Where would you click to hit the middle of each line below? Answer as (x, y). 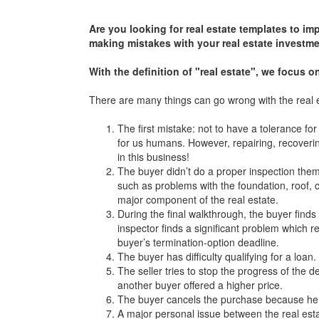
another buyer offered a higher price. (200, 285)
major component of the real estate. (198, 199)
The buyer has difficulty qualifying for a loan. (216, 256)
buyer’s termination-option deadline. (198, 242)
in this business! (153, 157)
